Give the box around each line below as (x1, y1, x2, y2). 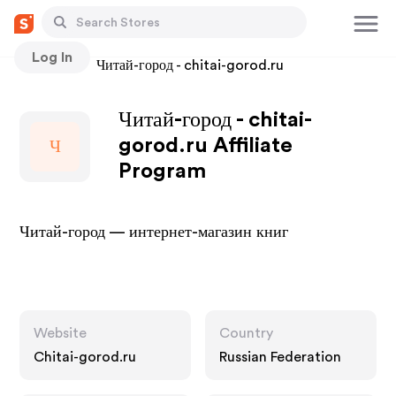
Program (118, 161, 207, 182)
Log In (32, 49, 72, 65)
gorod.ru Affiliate (118, 135, 293, 156)
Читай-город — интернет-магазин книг (19, 224, 289, 240)
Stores (19, 58, 63, 72)
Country (219, 326, 273, 340)
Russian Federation (219, 350, 341, 364)
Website (34, 326, 88, 340)
